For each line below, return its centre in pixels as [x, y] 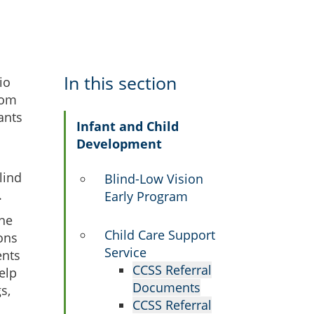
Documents [166, 287]
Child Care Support [160, 235]
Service [125, 252]
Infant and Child [128, 126]
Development [119, 144]
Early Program [146, 196]
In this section [120, 83]
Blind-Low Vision [154, 179]
